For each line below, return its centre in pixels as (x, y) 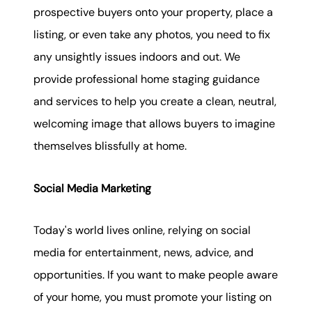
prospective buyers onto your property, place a (153, 13)
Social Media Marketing (92, 188)
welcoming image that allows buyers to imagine (154, 124)
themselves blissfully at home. (110, 146)
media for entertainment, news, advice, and (143, 252)
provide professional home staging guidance (147, 79)
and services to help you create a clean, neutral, (155, 102)
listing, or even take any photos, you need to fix (152, 35)
